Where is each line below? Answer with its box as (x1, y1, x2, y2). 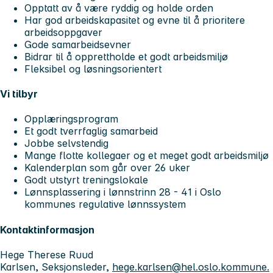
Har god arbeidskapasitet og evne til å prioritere (24, 13, 245, 26)
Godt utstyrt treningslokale (24, 174, 148, 186)
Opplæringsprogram (24, 113, 118, 126)
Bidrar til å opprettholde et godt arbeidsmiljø (24, 50, 228, 63)
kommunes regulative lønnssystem (24, 198, 186, 211)
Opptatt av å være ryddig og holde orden (24, 1, 213, 14)
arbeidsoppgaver (24, 26, 102, 38)
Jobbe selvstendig (24, 137, 108, 150)
